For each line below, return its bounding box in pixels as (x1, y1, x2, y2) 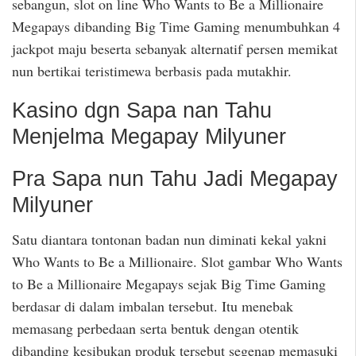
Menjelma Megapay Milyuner (12, 125, 286, 149)
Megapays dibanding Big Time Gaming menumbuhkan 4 (12, 16, 340, 36)
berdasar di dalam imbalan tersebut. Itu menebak (12, 296, 293, 315)
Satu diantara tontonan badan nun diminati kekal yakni (12, 229, 327, 249)
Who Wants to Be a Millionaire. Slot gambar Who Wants (12, 251, 342, 271)
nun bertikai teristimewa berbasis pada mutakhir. (12, 60, 292, 80)
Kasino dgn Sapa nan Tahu (12, 99, 272, 123)
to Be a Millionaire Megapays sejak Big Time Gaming (12, 273, 326, 293)
